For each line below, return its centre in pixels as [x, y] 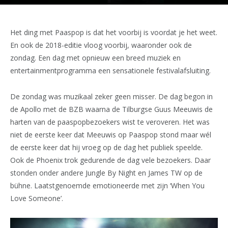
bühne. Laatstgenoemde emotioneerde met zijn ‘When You [107, 185]
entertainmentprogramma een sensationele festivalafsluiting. [110, 70]
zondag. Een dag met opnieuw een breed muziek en [95, 58]
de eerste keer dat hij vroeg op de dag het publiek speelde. [106, 147]
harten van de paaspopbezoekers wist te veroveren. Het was [110, 122]
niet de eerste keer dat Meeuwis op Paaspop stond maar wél [111, 134]
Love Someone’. [37, 198]
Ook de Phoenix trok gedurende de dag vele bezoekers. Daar [110, 160]
